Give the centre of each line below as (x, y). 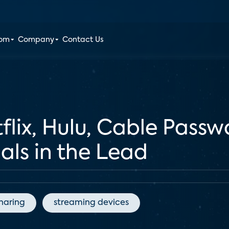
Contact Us (83, 40)
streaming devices (91, 203)
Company (36, 40)
